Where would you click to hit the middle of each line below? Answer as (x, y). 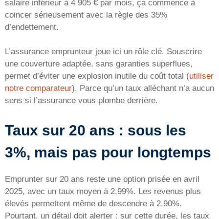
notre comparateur (38, 88)
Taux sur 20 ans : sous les (96, 130)
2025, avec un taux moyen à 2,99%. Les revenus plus (103, 191)
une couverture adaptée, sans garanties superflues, (99, 64)
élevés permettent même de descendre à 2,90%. (93, 203)
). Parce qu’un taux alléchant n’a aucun (143, 88)
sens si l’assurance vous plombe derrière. (81, 101)
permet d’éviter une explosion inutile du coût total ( (97, 76)
